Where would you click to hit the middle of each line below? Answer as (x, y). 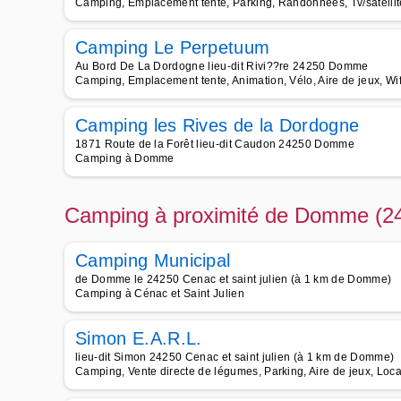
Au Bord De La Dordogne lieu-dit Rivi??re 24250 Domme (222, 66)
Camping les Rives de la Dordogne (218, 125)
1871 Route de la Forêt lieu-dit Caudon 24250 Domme (215, 144)
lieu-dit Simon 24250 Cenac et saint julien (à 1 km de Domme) (235, 357)
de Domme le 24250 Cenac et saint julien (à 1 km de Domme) (234, 279)
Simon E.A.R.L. (139, 338)
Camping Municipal (153, 260)
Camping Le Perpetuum (173, 47)
